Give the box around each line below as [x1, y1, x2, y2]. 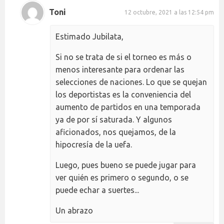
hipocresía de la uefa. [55, 139, 132, 149]
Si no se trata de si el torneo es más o [55, 52, 191, 61]
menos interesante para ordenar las [55, 64, 184, 74]
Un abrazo [55, 205, 93, 215]
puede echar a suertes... [55, 185, 139, 194]
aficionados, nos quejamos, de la [55, 127, 176, 136]
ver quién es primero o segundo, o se [55, 172, 188, 182]
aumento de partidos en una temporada [55, 102, 200, 111]
